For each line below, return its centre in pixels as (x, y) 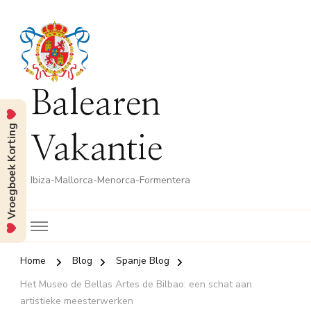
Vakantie (97, 150)
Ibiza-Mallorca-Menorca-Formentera (110, 180)
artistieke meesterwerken (77, 301)
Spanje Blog (143, 261)
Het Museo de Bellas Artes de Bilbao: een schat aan (136, 285)
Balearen (95, 104)
